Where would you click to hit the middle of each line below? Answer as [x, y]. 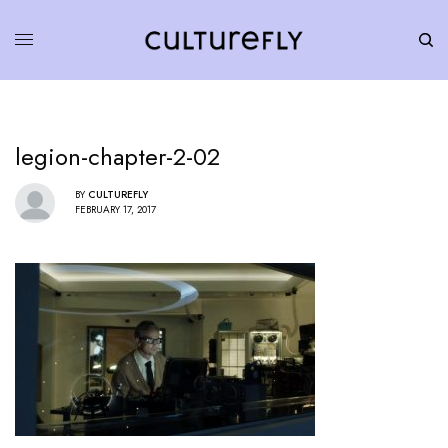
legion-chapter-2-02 [117, 156]
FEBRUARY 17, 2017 [115, 210]
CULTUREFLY [118, 195]
